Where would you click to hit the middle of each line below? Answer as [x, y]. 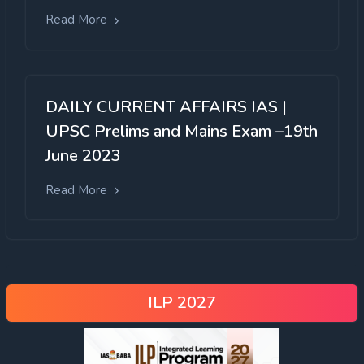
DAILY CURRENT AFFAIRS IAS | [166, 106]
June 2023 [83, 155]
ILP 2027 [182, 302]
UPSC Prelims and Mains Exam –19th [182, 131]
